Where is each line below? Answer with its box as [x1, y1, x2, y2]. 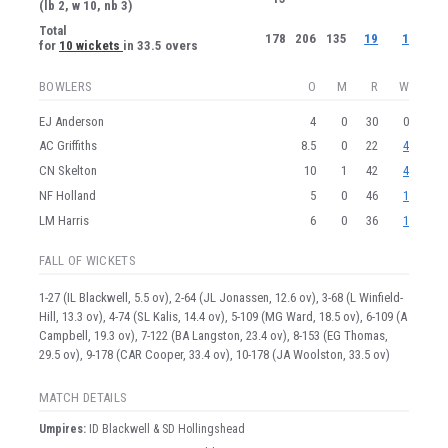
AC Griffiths [39, 138, 97, 154]
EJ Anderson [39, 113, 104, 129]
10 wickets [59, 38, 123, 54]
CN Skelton [39, 163, 97, 179]
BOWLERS [39, 78, 93, 94]
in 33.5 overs [123, 38, 198, 54]
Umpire [39, 421, 77, 436]
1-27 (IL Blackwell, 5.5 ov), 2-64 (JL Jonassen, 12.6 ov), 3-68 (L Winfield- [39, 290, 403, 306]
